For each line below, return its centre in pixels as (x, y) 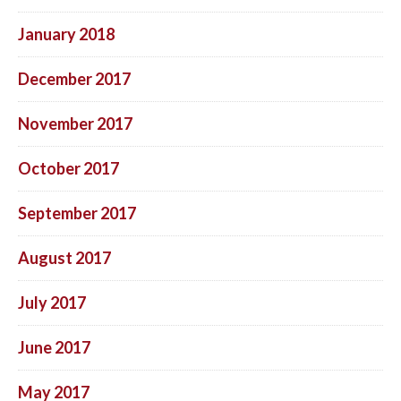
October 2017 (68, 168)
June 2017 (54, 347)
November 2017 (75, 123)
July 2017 (52, 302)
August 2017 (64, 257)
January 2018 (66, 34)
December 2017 (74, 78)
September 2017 (77, 213)
